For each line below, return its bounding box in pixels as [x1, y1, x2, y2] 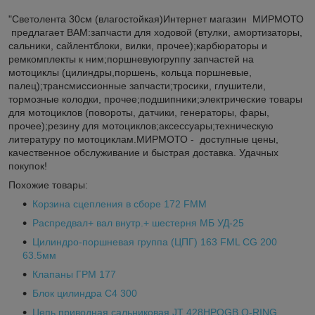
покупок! [8, 160, 47, 172]
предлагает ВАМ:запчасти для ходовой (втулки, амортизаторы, [8, 26, 302, 38]
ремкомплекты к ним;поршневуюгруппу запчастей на [8, 53, 254, 65]
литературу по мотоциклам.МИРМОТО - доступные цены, [8, 133, 278, 145]
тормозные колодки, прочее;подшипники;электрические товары [8, 93, 302, 105]
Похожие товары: [8, 179, 88, 191]
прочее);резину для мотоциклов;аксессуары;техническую [8, 120, 274, 131]
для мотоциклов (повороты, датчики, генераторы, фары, [8, 106, 269, 118]
